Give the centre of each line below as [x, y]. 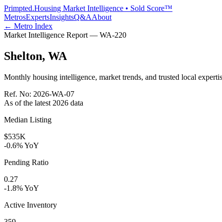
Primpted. [19, 8]
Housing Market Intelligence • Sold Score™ [103, 8]
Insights [62, 17]
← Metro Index [28, 26]
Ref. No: [19, 94]
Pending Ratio [26, 162]
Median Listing [28, 119]
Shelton [23, 56]
